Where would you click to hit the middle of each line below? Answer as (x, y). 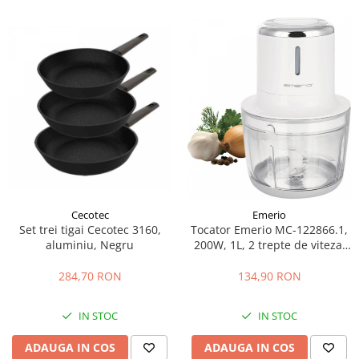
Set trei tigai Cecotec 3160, (90, 230)
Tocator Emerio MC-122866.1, (269, 230)
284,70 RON (90, 276)
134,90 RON (269, 276)
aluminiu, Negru (90, 245)
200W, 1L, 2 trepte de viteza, (269, 245)
